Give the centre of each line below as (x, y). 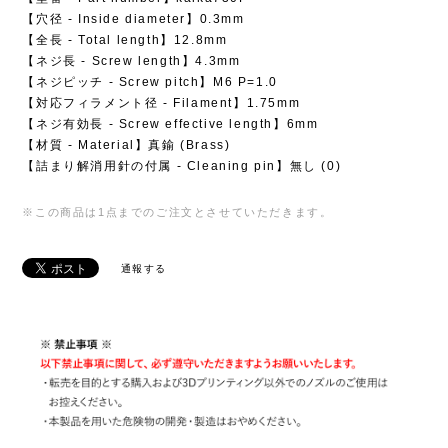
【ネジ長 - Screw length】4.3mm (131, 60)
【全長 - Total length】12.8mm (125, 39)
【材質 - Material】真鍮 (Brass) (126, 144)
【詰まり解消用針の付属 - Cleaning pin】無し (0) (182, 165)
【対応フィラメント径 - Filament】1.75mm (161, 102)
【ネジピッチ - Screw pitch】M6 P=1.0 (150, 81)
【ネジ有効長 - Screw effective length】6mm (170, 123)
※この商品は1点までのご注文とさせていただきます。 (177, 211)
